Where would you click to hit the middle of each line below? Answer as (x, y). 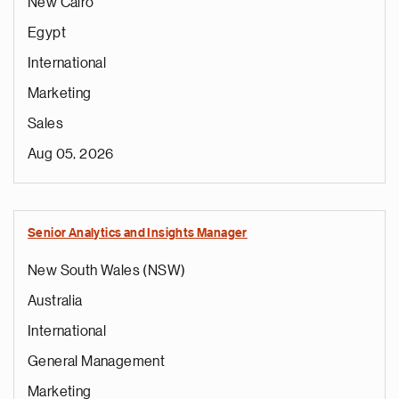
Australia (55, 301)
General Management (97, 362)
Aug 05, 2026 (71, 154)
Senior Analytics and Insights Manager (138, 233)
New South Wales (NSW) (107, 271)
